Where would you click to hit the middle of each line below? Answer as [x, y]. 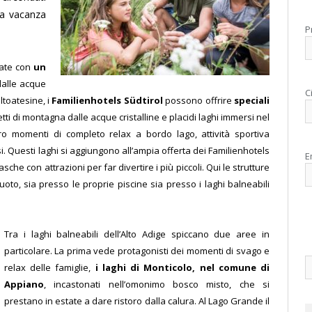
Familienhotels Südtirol [107, 100]
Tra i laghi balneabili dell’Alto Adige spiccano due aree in [137, 234]
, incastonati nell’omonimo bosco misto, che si [157, 284]
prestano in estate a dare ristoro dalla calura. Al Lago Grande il [137, 301]
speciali [252, 100]
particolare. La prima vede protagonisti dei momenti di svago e [137, 251]
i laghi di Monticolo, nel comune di [182, 268]
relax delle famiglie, [50, 268]
